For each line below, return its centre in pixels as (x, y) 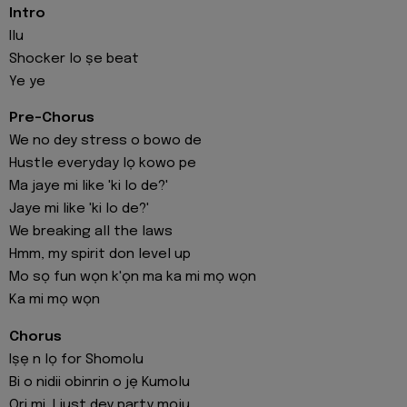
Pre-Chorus (52, 119)
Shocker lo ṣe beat (74, 59)
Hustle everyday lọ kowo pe (103, 164)
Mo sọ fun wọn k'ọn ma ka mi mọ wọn (133, 278)
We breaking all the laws (91, 232)
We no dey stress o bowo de (105, 141)
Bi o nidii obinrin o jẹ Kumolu (99, 382)
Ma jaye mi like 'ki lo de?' (89, 187)
